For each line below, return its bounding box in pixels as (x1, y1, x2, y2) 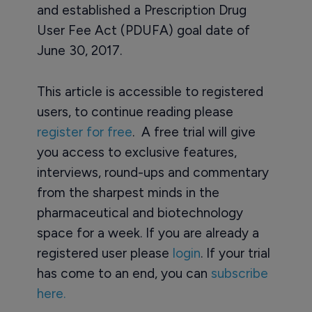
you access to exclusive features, (36, 144, 237, 161)
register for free (36, 124, 132, 141)
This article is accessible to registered (36, 84, 263, 100)
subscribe (210, 265, 268, 282)
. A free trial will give (132, 124, 256, 141)
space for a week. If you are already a (36, 225, 259, 242)
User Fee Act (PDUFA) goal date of (36, 22, 250, 39)
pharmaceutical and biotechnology (36, 205, 243, 221)
